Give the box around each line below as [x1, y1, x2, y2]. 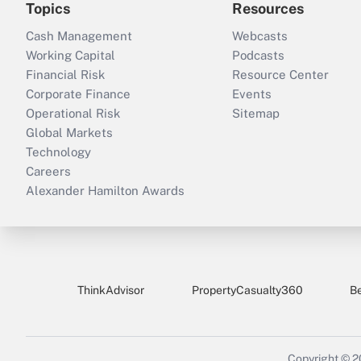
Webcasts [232, 29, 288, 43]
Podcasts [232, 48, 284, 62]
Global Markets [26, 126, 113, 139]
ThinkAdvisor [77, 284, 144, 297]
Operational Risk [26, 106, 120, 120]
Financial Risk [26, 68, 105, 81]
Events [232, 87, 272, 101]
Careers [26, 164, 71, 178]
